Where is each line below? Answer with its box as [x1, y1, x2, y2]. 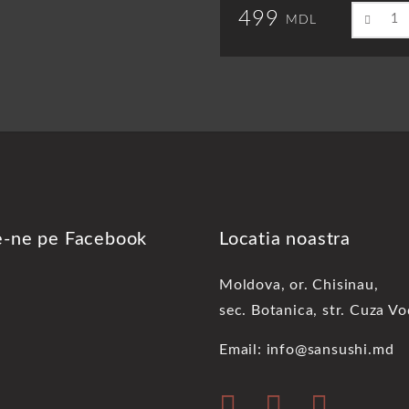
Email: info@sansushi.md [219, 341, 394, 357]
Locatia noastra [219, 229, 351, 248]
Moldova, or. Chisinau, [219, 277, 379, 292]
